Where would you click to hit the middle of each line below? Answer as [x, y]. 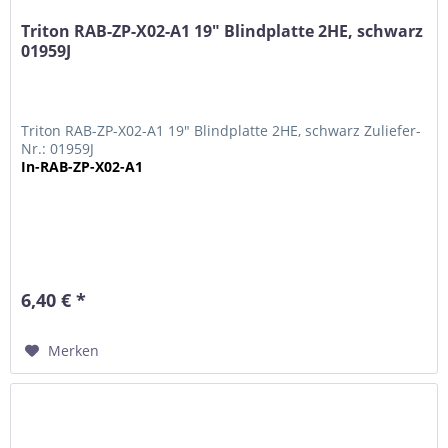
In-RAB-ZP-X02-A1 [82, 167]
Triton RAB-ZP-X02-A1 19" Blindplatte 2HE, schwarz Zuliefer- [221, 131]
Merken [74, 351]
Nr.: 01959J [58, 149]
